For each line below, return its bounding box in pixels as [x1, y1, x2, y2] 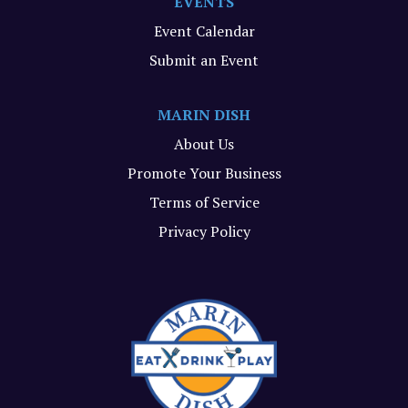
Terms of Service [148, 192, 260, 213]
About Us [174, 134, 234, 155]
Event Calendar [153, 21, 255, 42]
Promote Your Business [127, 163, 281, 184]
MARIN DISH [158, 105, 250, 126]
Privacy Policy [158, 221, 250, 242]
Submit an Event [149, 50, 259, 71]
